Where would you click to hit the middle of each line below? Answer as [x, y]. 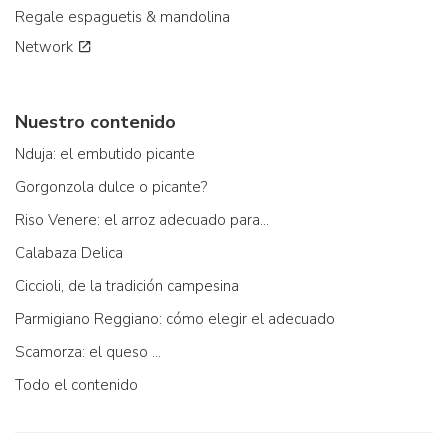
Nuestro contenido [95, 122]
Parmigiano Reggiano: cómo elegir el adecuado [175, 319]
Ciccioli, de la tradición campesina [127, 286]
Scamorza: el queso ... [88, 352]
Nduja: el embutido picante [105, 154]
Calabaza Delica [69, 253]
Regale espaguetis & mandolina [122, 17]
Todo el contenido [76, 385]
